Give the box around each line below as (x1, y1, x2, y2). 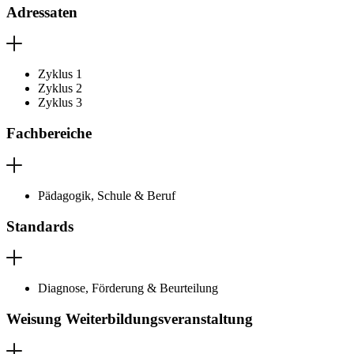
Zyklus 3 (38, 96, 82, 110)
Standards (6, 217, 73, 235)
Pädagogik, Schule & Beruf (38, 188, 175, 202)
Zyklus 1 (38, 67, 82, 81)
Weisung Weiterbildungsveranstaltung (6, 311, 253, 328)
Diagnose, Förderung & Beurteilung (38, 281, 218, 296)
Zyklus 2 (38, 81, 82, 96)
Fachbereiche (6, 125, 92, 142)
